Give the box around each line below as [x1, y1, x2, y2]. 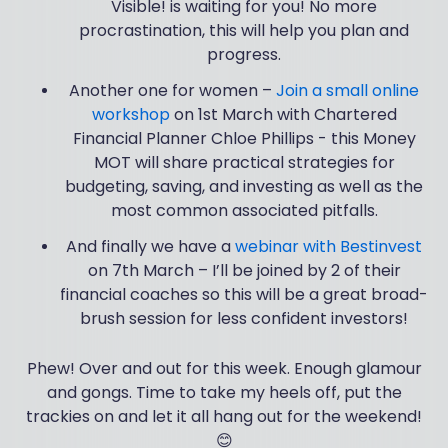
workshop [91, 103, 170, 127]
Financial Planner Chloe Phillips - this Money [72, 127, 416, 151]
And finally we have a [66, 235, 235, 259]
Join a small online [276, 79, 419, 103]
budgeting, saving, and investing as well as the [65, 175, 423, 199]
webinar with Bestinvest [235, 235, 422, 259]
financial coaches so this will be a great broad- [60, 283, 428, 307]
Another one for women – [69, 79, 276, 103]
